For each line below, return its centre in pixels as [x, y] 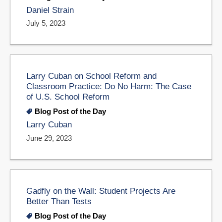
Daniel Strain [50, 10]
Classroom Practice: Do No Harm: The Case [109, 86]
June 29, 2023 [49, 138]
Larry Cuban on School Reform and [91, 76]
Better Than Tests [59, 201]
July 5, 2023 [46, 23]
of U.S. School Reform [68, 97]
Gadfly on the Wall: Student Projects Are [101, 191]
